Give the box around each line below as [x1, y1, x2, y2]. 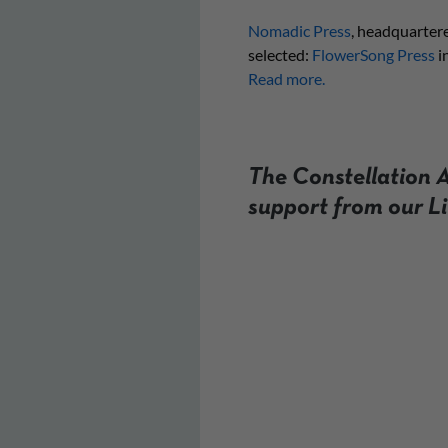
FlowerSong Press [311, 45, 435, 64]
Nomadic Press [247, 21, 351, 40]
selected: [247, 45, 312, 64]
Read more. [247, 69, 325, 88]
